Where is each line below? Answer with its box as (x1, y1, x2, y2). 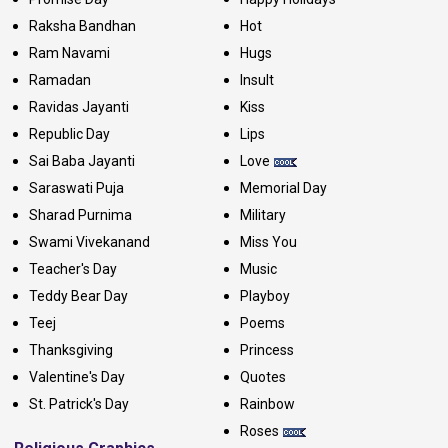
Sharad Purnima (29, 206, 132, 223)
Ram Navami (29, 44, 110, 61)
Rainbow (239, 395, 295, 412)
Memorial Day (239, 179, 327, 196)
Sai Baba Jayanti (29, 152, 135, 169)
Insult (239, 71, 274, 88)
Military (239, 206, 286, 223)
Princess (239, 341, 294, 358)
